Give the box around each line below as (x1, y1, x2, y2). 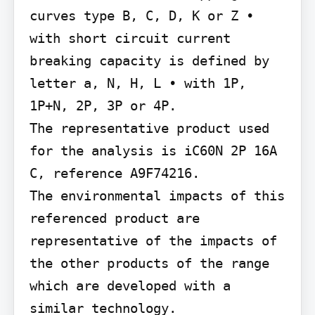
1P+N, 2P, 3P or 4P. (29, 97, 176, 113)
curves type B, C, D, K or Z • (29, 7, 254, 23)
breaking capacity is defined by (29, 52, 269, 68)
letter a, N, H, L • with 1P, (29, 75, 246, 91)
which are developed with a (29, 277, 231, 293)
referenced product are (29, 210, 200, 226)
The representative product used (29, 120, 269, 136)
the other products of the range (29, 255, 269, 271)
